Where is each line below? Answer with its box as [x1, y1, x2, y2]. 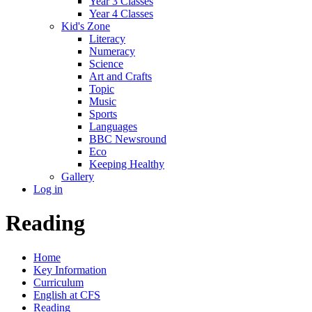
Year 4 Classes [89, 7, 153, 19]
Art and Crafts [89, 70, 152, 82]
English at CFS [33, 288, 100, 301]
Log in [33, 182, 63, 195]
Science [89, 57, 123, 70]
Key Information [33, 263, 107, 276]
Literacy [89, 32, 125, 45]
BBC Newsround [89, 132, 166, 145]
